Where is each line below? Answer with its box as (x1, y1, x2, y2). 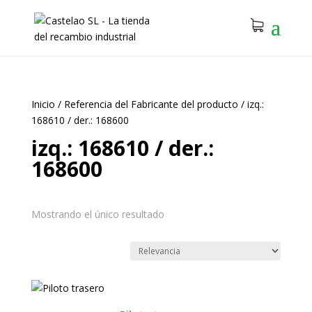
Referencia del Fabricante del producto (63, 97, 238, 111)
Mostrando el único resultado (31, 208, 164, 221)
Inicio (31, 97, 55, 111)
